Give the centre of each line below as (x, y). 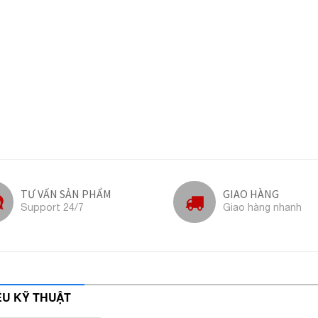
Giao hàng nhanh (262, 207)
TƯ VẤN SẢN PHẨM (66, 193)
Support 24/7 (52, 207)
